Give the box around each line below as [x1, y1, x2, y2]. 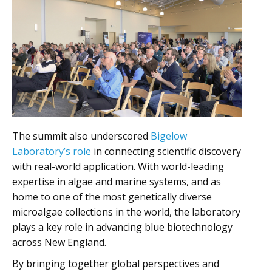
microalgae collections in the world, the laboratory [12, 205, 240, 219]
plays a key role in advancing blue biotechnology [12, 220, 233, 234]
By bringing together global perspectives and [12, 257, 219, 270]
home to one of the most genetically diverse [12, 190, 212, 203]
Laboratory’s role [12, 144, 91, 158]
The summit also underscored [12, 129, 151, 143]
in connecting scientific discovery [91, 144, 241, 158]
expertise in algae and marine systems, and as [12, 175, 221, 188]
